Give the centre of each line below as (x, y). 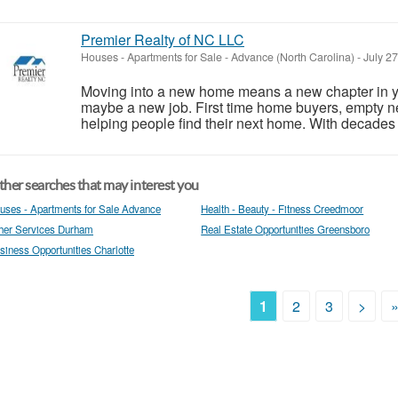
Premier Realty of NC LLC (163, 39)
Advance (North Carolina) (293, 56)
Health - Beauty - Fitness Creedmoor (283, 208)
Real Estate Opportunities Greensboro (286, 229)
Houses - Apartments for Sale (151, 56)
